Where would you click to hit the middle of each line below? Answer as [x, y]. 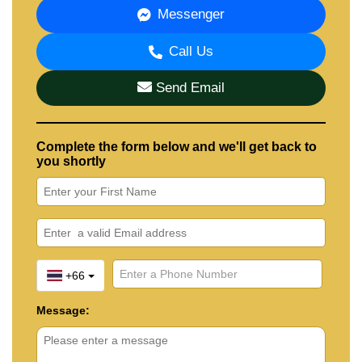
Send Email [188, 87]
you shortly [71, 161]
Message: [63, 310]
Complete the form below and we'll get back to [177, 146]
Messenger [191, 14]
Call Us [191, 51]
